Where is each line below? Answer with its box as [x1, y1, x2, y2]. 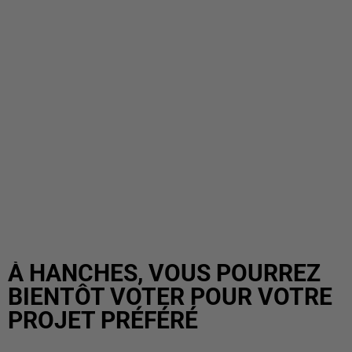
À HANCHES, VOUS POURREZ [8, 259, 321, 287]
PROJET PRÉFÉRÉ [8, 306, 198, 334]
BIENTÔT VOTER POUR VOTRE [8, 283, 332, 310]
